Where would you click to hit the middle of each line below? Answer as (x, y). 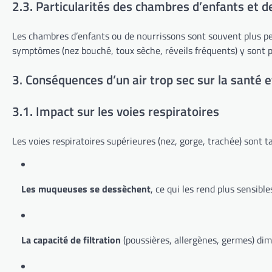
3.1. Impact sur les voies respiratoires (116, 111)
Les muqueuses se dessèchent (86, 189)
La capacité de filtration (71, 240)
